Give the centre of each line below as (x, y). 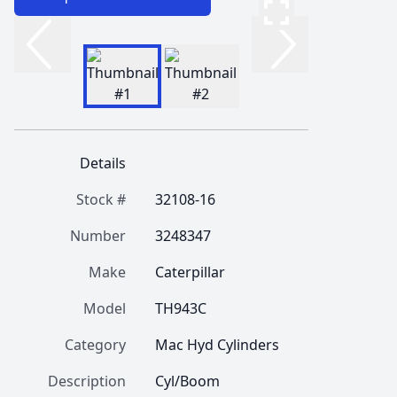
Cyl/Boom (189, 381)
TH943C (181, 308)
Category (95, 345)
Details (103, 163)
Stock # (101, 199)
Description (87, 381)
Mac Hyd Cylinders (217, 345)
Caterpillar (190, 272)
